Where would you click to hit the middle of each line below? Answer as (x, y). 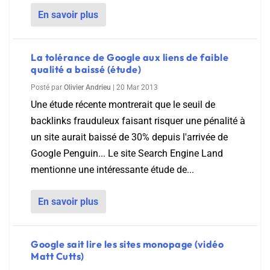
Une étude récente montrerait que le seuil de (123, 105)
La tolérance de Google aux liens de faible (130, 57)
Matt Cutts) (58, 256)
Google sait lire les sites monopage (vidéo (127, 244)
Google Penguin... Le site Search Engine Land (127, 153)
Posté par (47, 87)
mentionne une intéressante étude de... (112, 170)
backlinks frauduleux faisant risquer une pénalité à (138, 121)
